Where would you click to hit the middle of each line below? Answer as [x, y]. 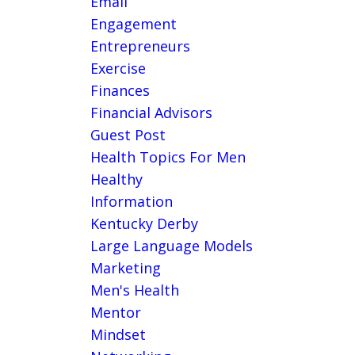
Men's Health [134, 290]
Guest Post [128, 135]
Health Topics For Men [168, 157]
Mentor [115, 313]
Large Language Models [171, 246]
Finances [120, 91]
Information [131, 202]
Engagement [133, 24]
